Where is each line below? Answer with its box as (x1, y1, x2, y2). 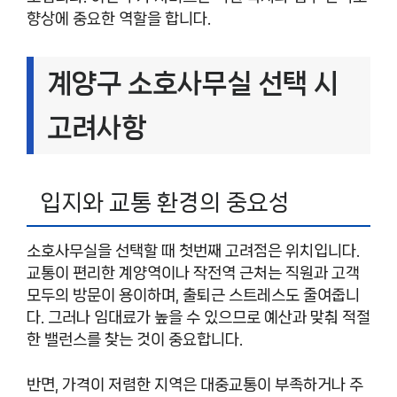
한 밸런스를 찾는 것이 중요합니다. (27, 331, 243, 348)
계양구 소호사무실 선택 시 (47, 68, 339, 99)
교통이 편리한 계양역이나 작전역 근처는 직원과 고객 (27, 265, 360, 282)
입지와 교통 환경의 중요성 (40, 191, 290, 215)
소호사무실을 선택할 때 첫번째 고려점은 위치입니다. (27, 243, 360, 260)
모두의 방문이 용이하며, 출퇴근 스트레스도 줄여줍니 (27, 287, 360, 304)
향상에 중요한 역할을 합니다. (27, 11, 211, 27)
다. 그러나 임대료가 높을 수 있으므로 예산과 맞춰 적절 (27, 309, 370, 326)
